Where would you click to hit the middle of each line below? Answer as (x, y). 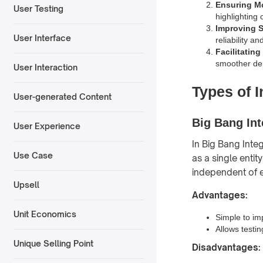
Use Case (33, 156)
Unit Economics (45, 214)
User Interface (42, 38)
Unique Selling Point (53, 244)
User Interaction (45, 68)
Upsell (26, 185)
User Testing (38, 9)
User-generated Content (62, 97)
